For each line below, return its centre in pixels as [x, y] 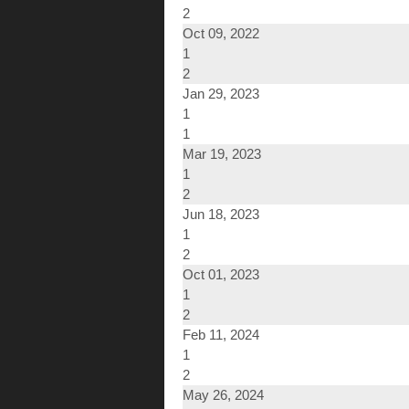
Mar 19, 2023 [222, 154]
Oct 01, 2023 [221, 275]
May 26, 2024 [223, 395]
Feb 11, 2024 [221, 335]
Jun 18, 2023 [221, 215]
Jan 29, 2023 [221, 94]
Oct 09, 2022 [221, 34]
